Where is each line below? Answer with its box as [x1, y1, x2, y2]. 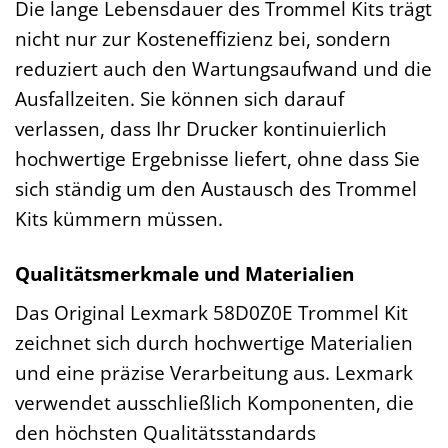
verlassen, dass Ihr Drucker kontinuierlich [15, 114, 387, 142]
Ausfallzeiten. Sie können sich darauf [15, 84, 344, 112]
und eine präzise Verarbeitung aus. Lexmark [15, 359, 413, 387]
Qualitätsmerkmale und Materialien [15, 259, 354, 287]
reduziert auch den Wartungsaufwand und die [15, 54, 432, 82]
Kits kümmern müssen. [15, 204, 223, 232]
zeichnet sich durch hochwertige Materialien [15, 329, 413, 357]
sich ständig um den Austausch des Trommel [15, 174, 417, 202]
